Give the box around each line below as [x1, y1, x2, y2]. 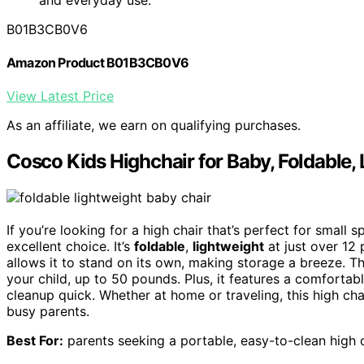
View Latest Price [6, 88, 114, 105]
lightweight [193, 238, 264, 255]
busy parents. [6, 303, 89, 320]
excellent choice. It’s [6, 238, 134, 255]
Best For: [6, 332, 63, 349]
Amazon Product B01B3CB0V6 [6, 54, 188, 71]
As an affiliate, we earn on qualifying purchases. [6, 117, 301, 134]
